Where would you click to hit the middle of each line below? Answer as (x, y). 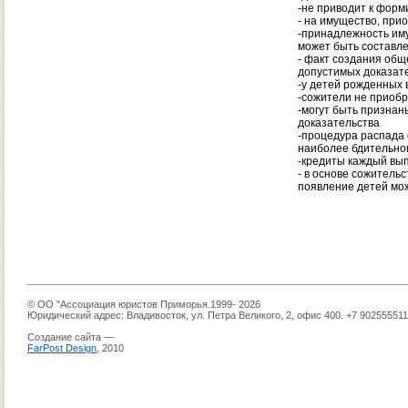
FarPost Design (62, 348)
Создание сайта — (71, 337)
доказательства (339, 123)
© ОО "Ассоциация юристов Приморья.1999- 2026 (144, 304)
